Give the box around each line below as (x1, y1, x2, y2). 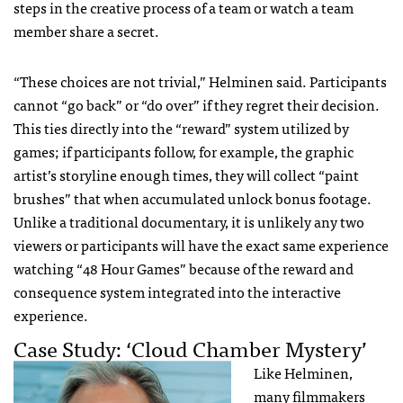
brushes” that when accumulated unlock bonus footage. (13, 185, 372, 210)
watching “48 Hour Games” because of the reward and (13, 255, 354, 280)
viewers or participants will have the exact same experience (13, 232, 389, 256)
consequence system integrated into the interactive (13, 279, 341, 303)
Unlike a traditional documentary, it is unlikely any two (13, 209, 364, 233)
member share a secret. (13, 18, 159, 42)
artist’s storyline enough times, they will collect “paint (13, 162, 359, 186)
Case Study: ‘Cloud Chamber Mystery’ (13, 329, 367, 365)
